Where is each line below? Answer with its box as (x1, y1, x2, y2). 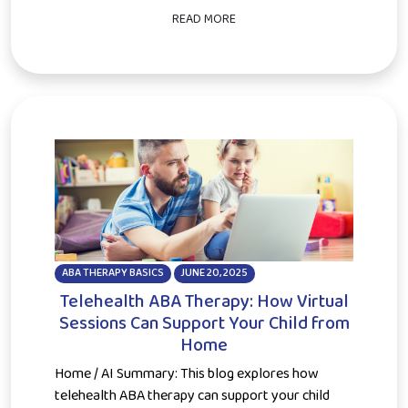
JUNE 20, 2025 (180, 263, 249, 281)
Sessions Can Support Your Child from (58, 308, 350, 338)
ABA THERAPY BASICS (61, 263, 164, 281)
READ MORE (172, 8, 236, 29)
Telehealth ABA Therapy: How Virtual (59, 286, 349, 316)
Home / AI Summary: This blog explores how (55, 362, 319, 385)
